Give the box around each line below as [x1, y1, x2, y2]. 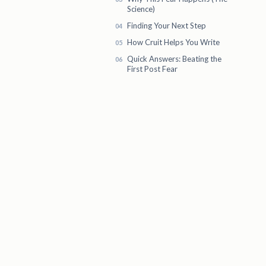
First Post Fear [127, 64, 178, 74]
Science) [127, 4, 155, 14]
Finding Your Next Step [127, 20, 206, 30]
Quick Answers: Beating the [127, 54, 221, 64]
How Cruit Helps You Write [127, 37, 220, 47]
